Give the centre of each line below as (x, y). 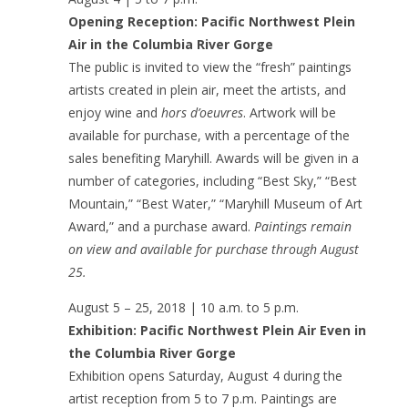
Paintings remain (302, 226)
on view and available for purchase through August (213, 249)
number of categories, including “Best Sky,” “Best (212, 180)
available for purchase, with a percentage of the (209, 135)
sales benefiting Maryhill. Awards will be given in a (213, 158)
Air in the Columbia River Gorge (170, 44)
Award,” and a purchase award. (161, 226)
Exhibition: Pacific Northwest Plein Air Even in (217, 330)
